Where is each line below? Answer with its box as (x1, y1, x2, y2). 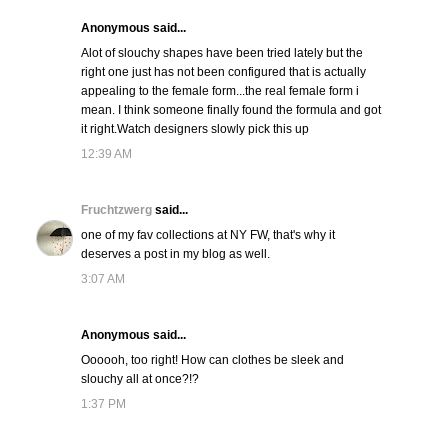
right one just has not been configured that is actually (80, 65, 366, 80)
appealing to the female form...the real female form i (80, 84, 359, 99)
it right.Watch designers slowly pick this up (80, 122, 309, 137)
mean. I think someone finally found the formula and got (80, 103, 381, 118)
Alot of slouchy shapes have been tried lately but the (80, 46, 363, 61)
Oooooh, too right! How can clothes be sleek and (80, 353, 344, 368)
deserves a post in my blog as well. (80, 247, 270, 262)
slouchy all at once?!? (80, 372, 199, 387)
